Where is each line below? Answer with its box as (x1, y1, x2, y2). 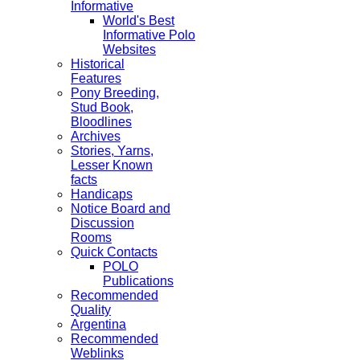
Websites (103, 43, 156, 56)
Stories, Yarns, (71, 144, 153, 157)
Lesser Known (71, 158, 153, 172)
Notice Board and (71, 202, 170, 215)
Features (71, 72, 121, 85)
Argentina (71, 317, 126, 331)
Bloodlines (71, 115, 132, 129)
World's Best (103, 14, 174, 27)
